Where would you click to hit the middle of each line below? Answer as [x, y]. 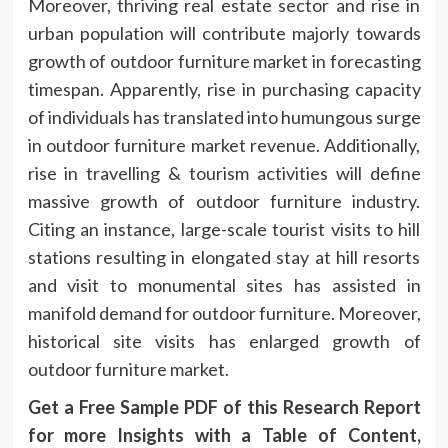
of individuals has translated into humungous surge [224, 116]
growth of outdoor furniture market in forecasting [224, 60]
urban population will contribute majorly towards [224, 32]
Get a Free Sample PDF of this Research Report [224, 406]
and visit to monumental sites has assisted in [224, 284]
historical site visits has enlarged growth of [224, 340]
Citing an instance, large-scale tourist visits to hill [224, 228]
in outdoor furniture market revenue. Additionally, [224, 144]
